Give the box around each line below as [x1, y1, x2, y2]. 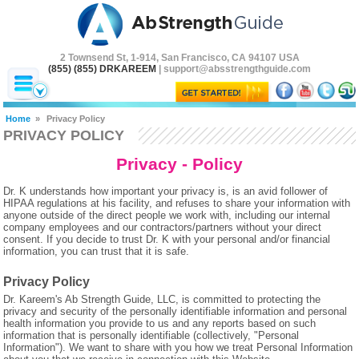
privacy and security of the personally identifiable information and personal [3, 305, 348, 317]
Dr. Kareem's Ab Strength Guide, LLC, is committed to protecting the [3, 292, 321, 305]
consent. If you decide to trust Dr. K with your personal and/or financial [3, 233, 331, 246]
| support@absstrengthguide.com [156, 63, 311, 75]
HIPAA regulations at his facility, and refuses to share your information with [3, 197, 351, 210]
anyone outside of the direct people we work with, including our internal [3, 209, 331, 222]
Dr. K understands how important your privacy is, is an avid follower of [3, 185, 329, 198]
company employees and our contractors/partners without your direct [3, 221, 322, 234]
